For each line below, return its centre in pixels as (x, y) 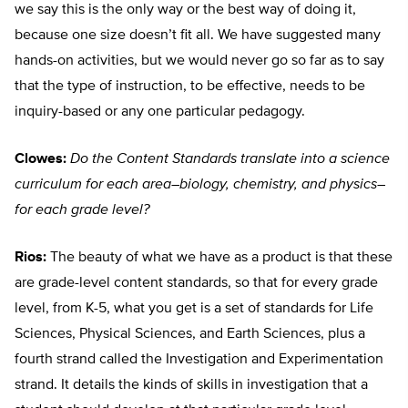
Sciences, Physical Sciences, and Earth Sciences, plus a (190, 335)
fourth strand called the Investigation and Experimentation (199, 360)
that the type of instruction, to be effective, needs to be (190, 87)
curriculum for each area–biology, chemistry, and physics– (200, 185)
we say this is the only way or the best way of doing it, (185, 10)
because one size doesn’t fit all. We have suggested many (198, 36)
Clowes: (41, 160)
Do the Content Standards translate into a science (230, 160)
